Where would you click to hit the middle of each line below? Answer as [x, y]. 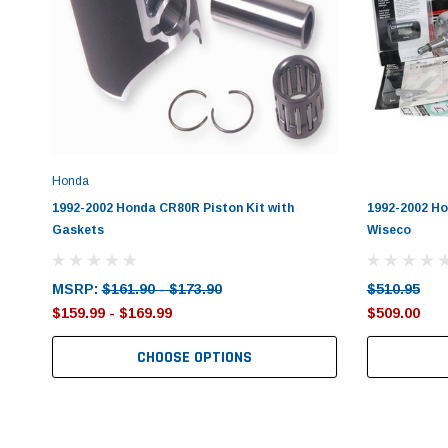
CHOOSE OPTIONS [194, 358]
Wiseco [388, 230]
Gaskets [77, 230]
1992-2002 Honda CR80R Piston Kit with [172, 208]
